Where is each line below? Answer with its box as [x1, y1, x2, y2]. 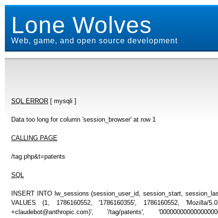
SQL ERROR [11, 97, 48, 105]
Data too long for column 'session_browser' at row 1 [11, 115, 156, 123]
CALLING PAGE [11, 134, 57, 142]
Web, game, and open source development [11, 36, 178, 45]
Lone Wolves [11, 12, 152, 38]
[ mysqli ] [48, 97, 76, 105]
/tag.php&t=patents [11, 152, 65, 160]
